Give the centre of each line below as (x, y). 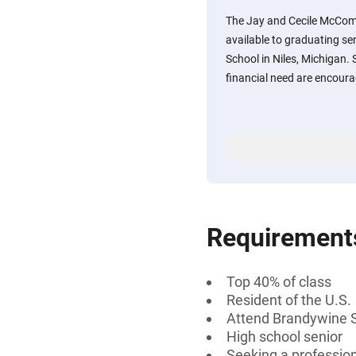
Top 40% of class (279, 282)
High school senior (284, 337)
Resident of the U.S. (289, 300)
